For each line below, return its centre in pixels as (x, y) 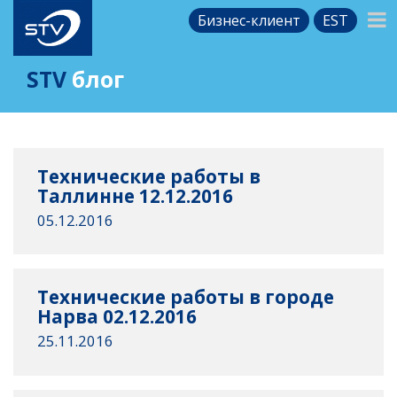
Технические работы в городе (186, 297)
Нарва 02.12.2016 (117, 317)
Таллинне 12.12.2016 (136, 195)
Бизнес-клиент (249, 20)
